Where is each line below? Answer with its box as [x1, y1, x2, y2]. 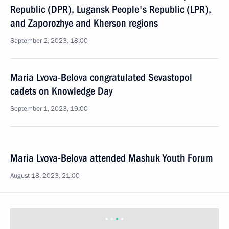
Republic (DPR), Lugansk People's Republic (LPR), [10, 3, 211, 15]
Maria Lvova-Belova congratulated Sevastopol [10, 71, 192, 83]
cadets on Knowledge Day [10, 85, 112, 97]
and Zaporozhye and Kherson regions [10, 17, 158, 29]
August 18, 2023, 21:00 [10, 171, 80, 180]
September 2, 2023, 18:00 [10, 36, 88, 45]
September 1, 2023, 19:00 [10, 104, 88, 113]
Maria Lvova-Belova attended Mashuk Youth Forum [10, 152, 213, 164]
